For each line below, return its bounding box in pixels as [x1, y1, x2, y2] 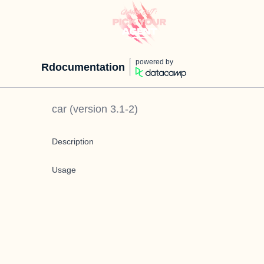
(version [67, 103, 110, 115]
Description [52, 137, 94, 146]
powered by [136, 58, 173, 66]
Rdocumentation [41, 61, 125, 73]
